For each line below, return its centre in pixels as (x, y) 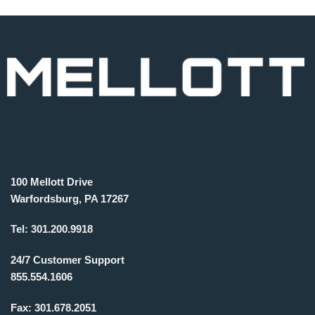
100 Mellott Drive (52, 181)
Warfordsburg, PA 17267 (70, 198)
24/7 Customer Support (67, 260)
